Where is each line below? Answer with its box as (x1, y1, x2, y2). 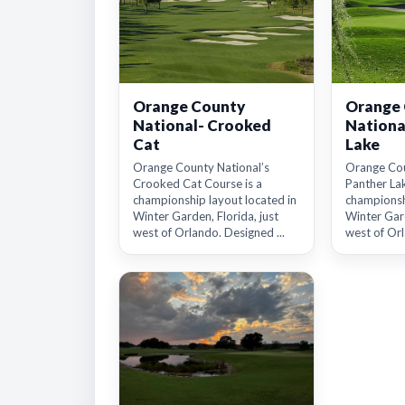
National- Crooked (133, 116, 271, 135)
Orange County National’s (133, 160, 269, 174)
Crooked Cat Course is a (133, 176, 262, 191)
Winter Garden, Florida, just (133, 209, 278, 223)
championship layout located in (133, 193, 297, 207)
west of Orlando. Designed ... (133, 225, 285, 240)
